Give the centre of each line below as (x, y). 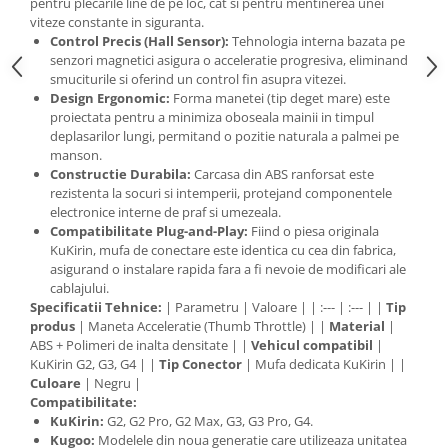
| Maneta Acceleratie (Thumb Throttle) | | (202, 326)
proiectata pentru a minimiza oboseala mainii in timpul (212, 117)
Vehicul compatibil (312, 345)
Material (357, 326)
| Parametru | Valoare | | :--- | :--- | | (274, 307)
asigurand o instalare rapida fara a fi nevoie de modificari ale (228, 269)
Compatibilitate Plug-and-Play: (149, 231)
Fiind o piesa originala (313, 231)
